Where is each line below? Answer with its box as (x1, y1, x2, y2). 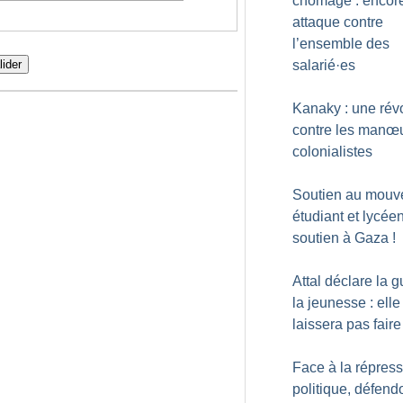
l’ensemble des (292, 36, 390, 51)
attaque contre (292, 14, 383, 30)
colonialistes (292, 144, 372, 159)
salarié (292, 58, 336, 73)
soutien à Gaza (292, 230, 389, 246)
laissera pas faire (292, 317, 401, 332)
